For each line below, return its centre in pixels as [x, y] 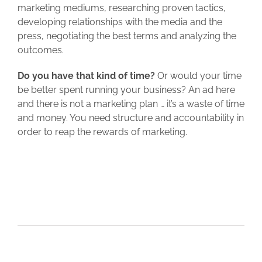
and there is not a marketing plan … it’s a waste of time [131, 104]
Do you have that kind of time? [86, 75]
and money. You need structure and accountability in [131, 118]
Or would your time [198, 75]
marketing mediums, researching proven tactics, [122, 8]
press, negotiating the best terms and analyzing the [127, 36]
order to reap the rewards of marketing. [102, 132]
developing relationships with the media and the [120, 22]
